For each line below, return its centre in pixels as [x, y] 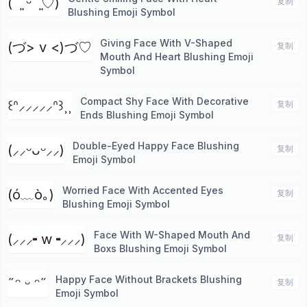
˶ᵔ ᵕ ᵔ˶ [27, 284]
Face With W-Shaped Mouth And [172, 235]
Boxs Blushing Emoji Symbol [160, 248]
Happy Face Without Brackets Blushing [149, 279]
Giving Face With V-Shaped [166, 43]
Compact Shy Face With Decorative [164, 101]
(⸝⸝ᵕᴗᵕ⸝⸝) [36, 150]
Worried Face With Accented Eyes [143, 190]
